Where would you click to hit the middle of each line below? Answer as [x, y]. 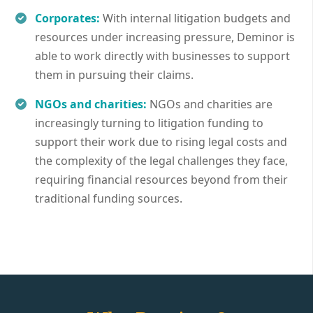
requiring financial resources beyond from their [161, 179]
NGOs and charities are [211, 104]
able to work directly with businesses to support [162, 56]
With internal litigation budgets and [197, 18]
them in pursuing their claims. [114, 74]
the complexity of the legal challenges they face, [161, 160]
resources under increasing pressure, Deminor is [165, 37]
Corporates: [67, 18]
